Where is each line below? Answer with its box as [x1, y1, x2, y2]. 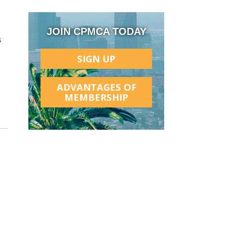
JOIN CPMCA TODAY [46, 25, 146, 37]
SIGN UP [77, 52, 116, 65]
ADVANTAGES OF [56, 80, 136, 93]
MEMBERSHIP [64, 90, 128, 103]
